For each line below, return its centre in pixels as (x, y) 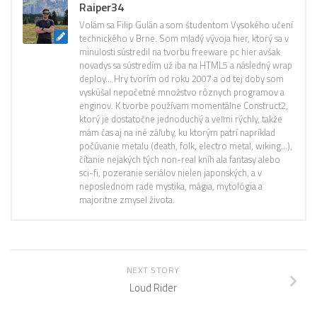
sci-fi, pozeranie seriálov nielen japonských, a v (171, 172)
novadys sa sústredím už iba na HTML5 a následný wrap (186, 65)
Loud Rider (153, 287)
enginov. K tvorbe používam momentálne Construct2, (184, 105)
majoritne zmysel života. (127, 199)
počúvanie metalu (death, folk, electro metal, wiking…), (186, 145)
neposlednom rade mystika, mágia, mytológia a (171, 186)
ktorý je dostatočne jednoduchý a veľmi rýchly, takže (181, 119)
